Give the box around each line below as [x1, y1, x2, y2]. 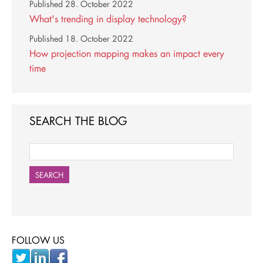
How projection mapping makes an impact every [29, 46, 224, 59]
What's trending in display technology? [29, 12, 187, 25]
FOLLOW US [12, 233, 65, 246]
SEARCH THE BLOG [29, 113, 127, 128]
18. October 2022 [65, 33, 133, 45]
